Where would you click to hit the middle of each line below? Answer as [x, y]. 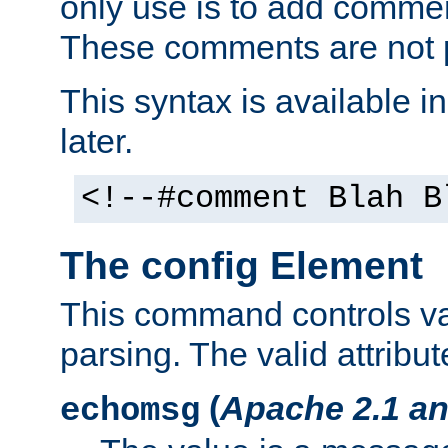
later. [96, 140]
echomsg [130, 411]
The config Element [241, 265]
